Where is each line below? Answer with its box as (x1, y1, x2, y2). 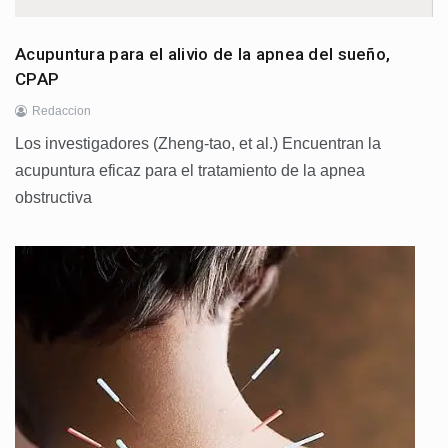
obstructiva (15, 189, 92, 207)
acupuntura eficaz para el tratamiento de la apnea (15, 162, 365, 180)
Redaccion (32, 104, 91, 119)
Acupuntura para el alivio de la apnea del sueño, (15, 44, 391, 65)
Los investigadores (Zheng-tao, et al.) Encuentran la (15, 135, 381, 153)
